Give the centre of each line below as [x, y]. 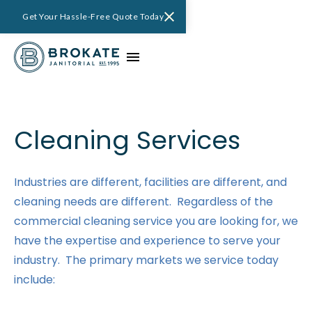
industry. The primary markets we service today [146, 260]
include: [34, 280]
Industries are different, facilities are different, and [150, 182]
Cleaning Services [127, 140]
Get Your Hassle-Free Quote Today [93, 16]
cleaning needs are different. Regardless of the [143, 202]
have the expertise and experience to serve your [147, 241]
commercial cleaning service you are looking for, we [156, 221]
